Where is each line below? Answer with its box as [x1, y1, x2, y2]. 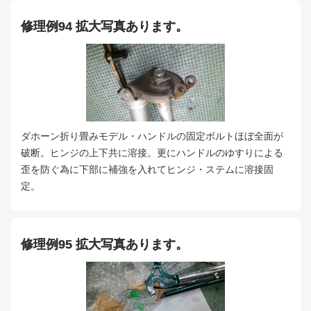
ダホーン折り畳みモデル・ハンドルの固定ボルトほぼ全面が [21, 130, 283, 142]
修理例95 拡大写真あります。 [21, 237, 188, 252]
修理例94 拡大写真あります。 [21, 19, 188, 34]
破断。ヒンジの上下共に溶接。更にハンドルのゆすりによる [21, 146, 283, 158]
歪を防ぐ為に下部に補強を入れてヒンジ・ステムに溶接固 [21, 163, 274, 175]
